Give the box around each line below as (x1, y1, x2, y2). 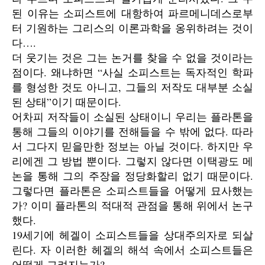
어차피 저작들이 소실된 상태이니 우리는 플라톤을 (12, 109, 253, 124)
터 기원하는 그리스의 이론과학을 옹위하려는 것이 (12, 21, 253, 35)
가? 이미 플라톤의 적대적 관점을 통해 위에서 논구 (12, 198, 253, 212)
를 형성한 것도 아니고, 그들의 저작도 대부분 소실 (12, 80, 253, 94)
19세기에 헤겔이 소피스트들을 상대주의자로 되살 (12, 228, 253, 242)
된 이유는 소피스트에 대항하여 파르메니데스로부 (12, 6, 253, 20)
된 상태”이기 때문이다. (12, 95, 121, 109)
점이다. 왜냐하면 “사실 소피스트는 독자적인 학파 (12, 65, 253, 79)
